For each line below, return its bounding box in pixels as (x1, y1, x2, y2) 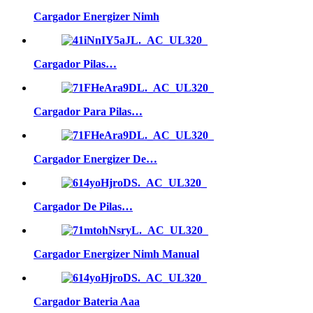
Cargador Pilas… (34, 57, 117, 70)
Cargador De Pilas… (34, 200, 133, 212)
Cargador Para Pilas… (34, 105, 143, 117)
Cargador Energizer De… (34, 152, 157, 165)
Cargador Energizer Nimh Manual (34, 247, 199, 260)
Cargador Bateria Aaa (34, 295, 140, 307)
